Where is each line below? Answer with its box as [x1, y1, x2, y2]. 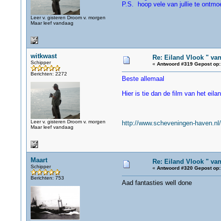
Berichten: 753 [30, 175, 64, 181]
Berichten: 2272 [30, 71, 67, 76]
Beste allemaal [121, 75, 164, 82]
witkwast [30, 52, 57, 60]
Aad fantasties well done [121, 179, 192, 186]
